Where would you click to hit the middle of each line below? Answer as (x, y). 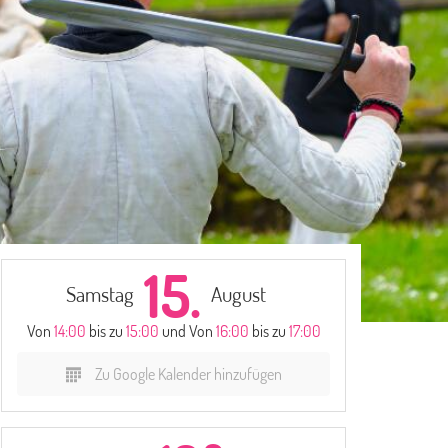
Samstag (100, 294)
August (238, 294)
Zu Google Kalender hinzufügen (188, 374)
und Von (188, 331)
